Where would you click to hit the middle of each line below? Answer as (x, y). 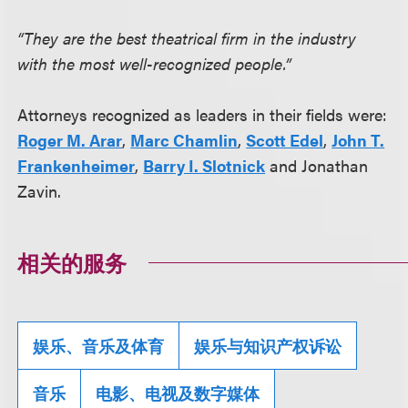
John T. (358, 140)
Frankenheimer (76, 166)
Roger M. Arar (70, 140)
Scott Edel (285, 140)
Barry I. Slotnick (204, 166)
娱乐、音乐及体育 (99, 346)
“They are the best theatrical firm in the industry (187, 38)
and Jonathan (317, 166)
